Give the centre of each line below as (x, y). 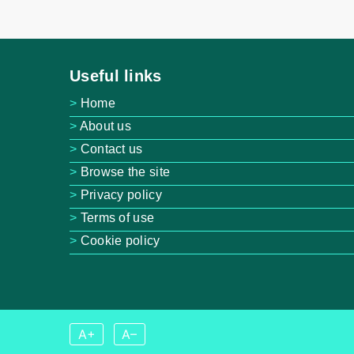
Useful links (116, 75)
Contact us (111, 149)
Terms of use (117, 217)
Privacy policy (121, 194)
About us (105, 126)
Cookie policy (120, 240)
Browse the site (125, 171)
